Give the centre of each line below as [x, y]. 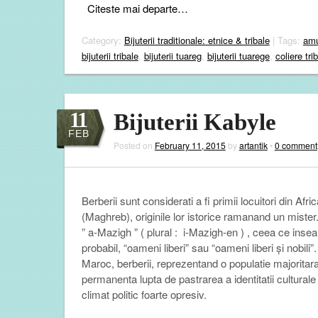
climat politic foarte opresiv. [145, 295]
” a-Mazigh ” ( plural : [132, 232]
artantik [253, 145]
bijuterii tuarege [238, 55]
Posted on [134, 145]
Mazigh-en [214, 232]
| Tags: [286, 40]
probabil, [102, 248]
